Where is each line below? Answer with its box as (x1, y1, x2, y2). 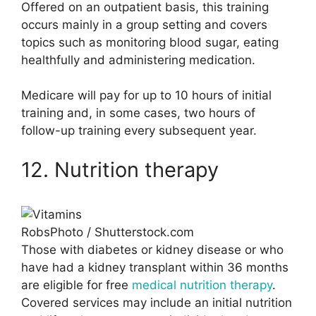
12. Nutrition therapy (21, 157, 219, 182)
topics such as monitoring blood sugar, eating (21, 35, 279, 49)
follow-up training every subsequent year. (21, 123, 257, 138)
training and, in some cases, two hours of (21, 106, 255, 121)
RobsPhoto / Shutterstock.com (21, 224, 194, 239)
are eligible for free (21, 277, 132, 292)
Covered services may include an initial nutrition (21, 295, 292, 310)
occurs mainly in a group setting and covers (21, 17, 267, 32)
